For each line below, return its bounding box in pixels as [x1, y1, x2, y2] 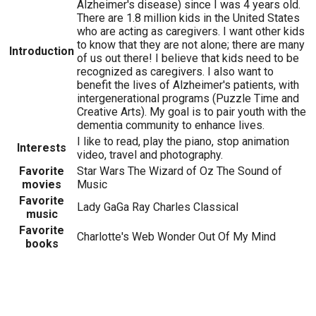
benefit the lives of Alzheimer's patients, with [77, 78, 299, 92]
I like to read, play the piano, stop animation [77, 135, 289, 149]
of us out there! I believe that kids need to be [77, 51, 299, 66]
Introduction [9, 44, 74, 59]
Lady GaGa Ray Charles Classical [77, 200, 238, 214]
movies [22, 178, 61, 192]
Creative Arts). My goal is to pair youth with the [77, 105, 306, 119]
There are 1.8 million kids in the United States [77, 11, 300, 25]
